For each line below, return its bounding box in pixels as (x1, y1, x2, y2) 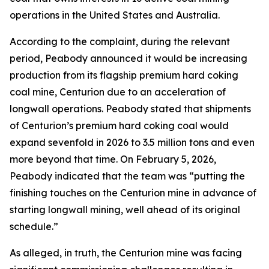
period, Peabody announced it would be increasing (10, 52, 247, 64)
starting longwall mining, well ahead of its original (10, 204, 240, 216)
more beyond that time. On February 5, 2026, (10, 153, 216, 165)
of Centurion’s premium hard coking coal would (10, 119, 229, 131)
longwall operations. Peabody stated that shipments (10, 103, 251, 115)
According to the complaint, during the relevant (10, 35, 230, 47)
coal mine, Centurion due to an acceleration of (10, 86, 226, 98)
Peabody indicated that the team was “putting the (10, 170, 245, 182)
